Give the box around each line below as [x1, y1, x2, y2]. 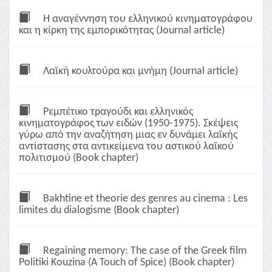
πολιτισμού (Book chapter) [19, 152, 138, 164]
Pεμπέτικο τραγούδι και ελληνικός [41, 106, 193, 118]
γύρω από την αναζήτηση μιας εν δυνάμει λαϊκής [19, 129, 237, 141]
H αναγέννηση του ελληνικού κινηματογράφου [41, 13, 253, 25]
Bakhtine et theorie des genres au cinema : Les [41, 193, 248, 205]
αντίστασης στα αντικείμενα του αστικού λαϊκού [19, 141, 234, 152]
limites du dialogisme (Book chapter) [19, 205, 179, 216]
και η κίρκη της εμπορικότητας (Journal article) [19, 25, 225, 36]
